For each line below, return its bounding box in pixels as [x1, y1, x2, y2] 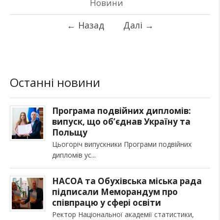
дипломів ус [52, 150, 91, 160]
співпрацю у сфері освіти [52, 196, 161, 208]
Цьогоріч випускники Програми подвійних [52, 139, 192, 149]
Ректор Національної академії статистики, [52, 209, 194, 219]
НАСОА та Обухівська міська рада [52, 175, 202, 187]
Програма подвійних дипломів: [52, 105, 191, 116]
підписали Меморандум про [52, 186, 178, 197]
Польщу [52, 126, 87, 138]
